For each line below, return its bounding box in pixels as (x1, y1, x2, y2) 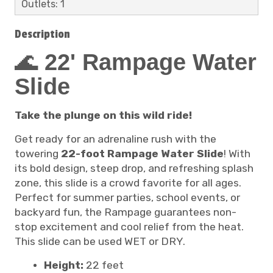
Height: (44, 258, 83, 271)
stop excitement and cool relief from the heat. (15, 220, 244, 233)
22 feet (83, 258, 124, 271)
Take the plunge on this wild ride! (15, 108, 192, 121)
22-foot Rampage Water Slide (61, 147, 224, 160)
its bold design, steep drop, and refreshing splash (15, 161, 253, 174)
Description (15, 27, 70, 41)
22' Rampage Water (44, 48, 257, 75)
